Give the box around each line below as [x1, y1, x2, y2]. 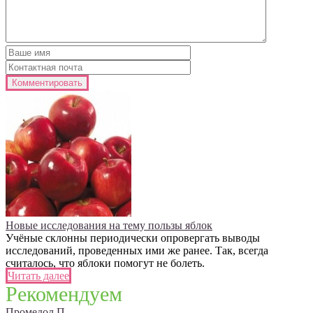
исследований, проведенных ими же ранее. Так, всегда [6, 244, 268, 256]
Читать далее [8, 269, 69, 282]
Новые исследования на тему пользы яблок [6, 219, 212, 231]
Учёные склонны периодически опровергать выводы [6, 231, 260, 244]
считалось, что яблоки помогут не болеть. [6, 256, 205, 269]
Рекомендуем [6, 282, 122, 305]
